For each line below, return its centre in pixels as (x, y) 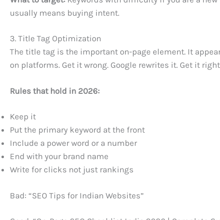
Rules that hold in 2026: (55, 91)
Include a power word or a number (73, 143)
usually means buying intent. (65, 13)
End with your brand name (59, 156)
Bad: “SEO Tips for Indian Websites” (77, 195)
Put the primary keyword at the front (77, 130)
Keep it (23, 117)
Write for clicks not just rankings (72, 170)
